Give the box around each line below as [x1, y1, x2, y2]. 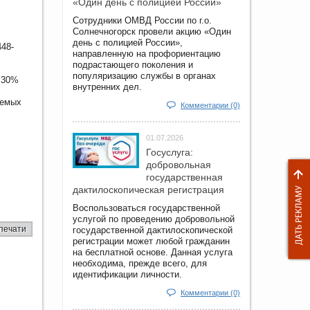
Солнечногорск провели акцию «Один [73, 26, 231, 37]
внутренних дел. [73, 81, 142, 92]
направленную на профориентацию [73, 48, 221, 59]
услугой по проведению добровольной [73, 213, 235, 224]
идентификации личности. [73, 268, 182, 280]
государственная [146, 171, 223, 183]
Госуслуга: [146, 146, 193, 158]
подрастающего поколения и [73, 59, 193, 70]
